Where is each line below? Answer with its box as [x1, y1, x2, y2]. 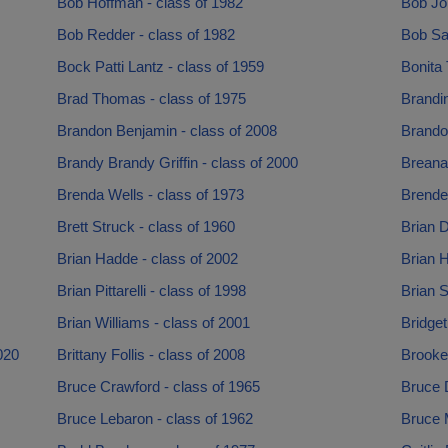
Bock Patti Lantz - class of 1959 [56, 58, 264, 75]
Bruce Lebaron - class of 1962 [56, 410, 253, 427]
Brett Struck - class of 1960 [56, 218, 235, 235]
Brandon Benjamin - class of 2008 [56, 122, 277, 139]
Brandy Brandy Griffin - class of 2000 [56, 154, 298, 171]
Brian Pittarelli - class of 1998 [56, 282, 246, 299]
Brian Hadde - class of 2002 [56, 250, 238, 267]
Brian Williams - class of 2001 [56, 314, 250, 331]
